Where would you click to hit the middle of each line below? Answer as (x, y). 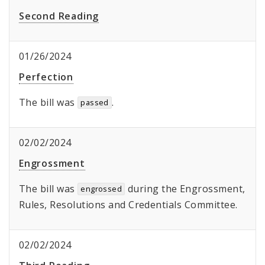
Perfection (46, 77)
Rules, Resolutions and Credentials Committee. (128, 205)
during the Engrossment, (185, 189)
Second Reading (59, 16)
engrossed (101, 189)
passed (95, 103)
